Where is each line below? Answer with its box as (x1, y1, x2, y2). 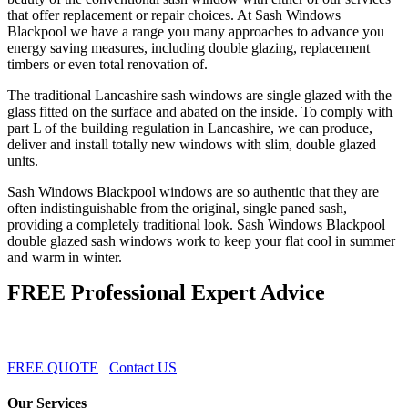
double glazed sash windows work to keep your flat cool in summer (7, 233, 395, 250)
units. (7, 153, 38, 169)
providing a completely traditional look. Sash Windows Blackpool (7, 217, 385, 233)
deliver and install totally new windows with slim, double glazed (7, 137, 376, 153)
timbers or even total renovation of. (7, 56, 208, 73)
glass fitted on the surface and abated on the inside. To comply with (7, 104, 393, 120)
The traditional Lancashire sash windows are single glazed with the (7, 87, 392, 104)
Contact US (109, 360, 177, 376)
